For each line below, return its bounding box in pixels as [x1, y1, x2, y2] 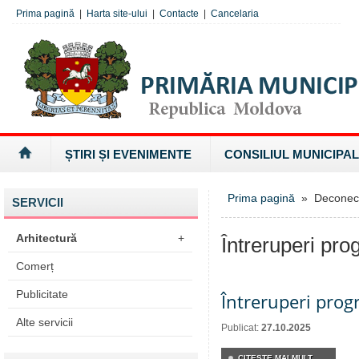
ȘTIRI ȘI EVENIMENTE [65, 147, 192, 161]
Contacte [159, 8, 199, 19]
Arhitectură [16, 232, 77, 244]
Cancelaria [211, 8, 259, 19]
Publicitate [16, 288, 68, 301]
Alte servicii [16, 316, 73, 329]
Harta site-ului [87, 8, 147, 19]
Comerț [16, 260, 54, 272]
